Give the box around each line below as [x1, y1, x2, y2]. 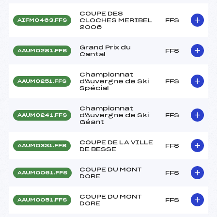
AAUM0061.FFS [17, 170, 67, 175]
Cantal [79, 51, 106, 57]
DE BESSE [79, 146, 116, 152]
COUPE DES [79, 10, 123, 16]
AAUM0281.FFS [17, 48, 67, 53]
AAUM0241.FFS [17, 112, 67, 118]
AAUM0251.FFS [17, 78, 66, 84]
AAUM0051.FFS [17, 197, 67, 202]
